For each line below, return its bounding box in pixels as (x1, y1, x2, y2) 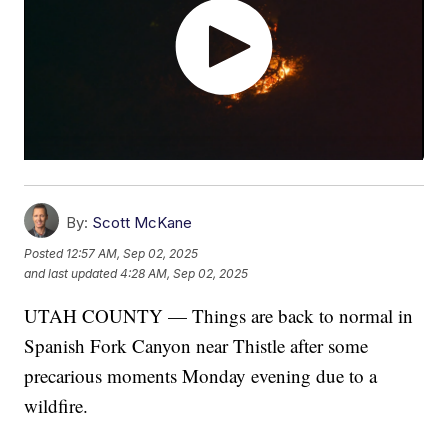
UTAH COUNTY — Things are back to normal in (24, 303, 414, 329)
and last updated (24, 266, 118, 282)
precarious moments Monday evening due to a (24, 363, 378, 389)
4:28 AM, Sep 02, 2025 (120, 266, 249, 282)
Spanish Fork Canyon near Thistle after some (24, 333, 369, 359)
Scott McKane (92, 213, 193, 233)
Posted (24, 246, 67, 262)
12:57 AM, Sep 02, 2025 (66, 246, 199, 262)
